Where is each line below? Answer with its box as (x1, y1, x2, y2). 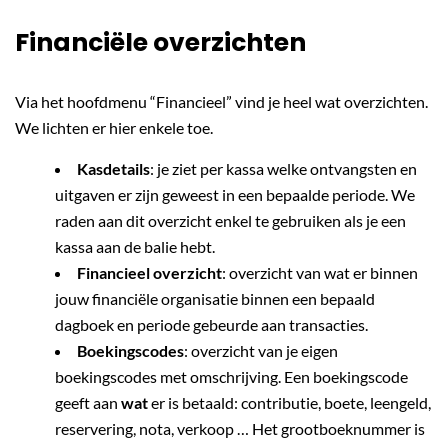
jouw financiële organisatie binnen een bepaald (55, 289, 375, 308)
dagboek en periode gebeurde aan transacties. (55, 315, 368, 334)
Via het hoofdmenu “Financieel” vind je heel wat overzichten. (15, 92, 428, 111)
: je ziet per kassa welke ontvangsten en (150, 159, 417, 178)
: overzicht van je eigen (184, 341, 338, 360)
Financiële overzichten (15, 25, 306, 60)
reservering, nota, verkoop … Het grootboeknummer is (55, 419, 425, 438)
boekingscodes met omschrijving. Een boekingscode (55, 367, 408, 386)
